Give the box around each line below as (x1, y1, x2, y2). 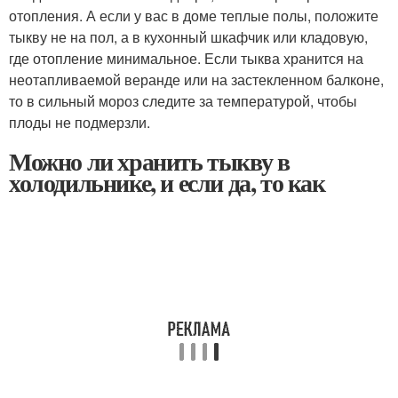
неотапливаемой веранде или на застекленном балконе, (9, 69, 384, 91)
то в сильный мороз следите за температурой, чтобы (9, 91, 357, 112)
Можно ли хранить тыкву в (9, 143, 290, 180)
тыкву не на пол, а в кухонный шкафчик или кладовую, (9, 27, 368, 48)
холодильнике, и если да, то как (9, 164, 325, 202)
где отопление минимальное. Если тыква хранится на (9, 48, 363, 69)
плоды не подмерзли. (9, 112, 150, 133)
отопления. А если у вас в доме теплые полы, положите (9, 5, 378, 27)
